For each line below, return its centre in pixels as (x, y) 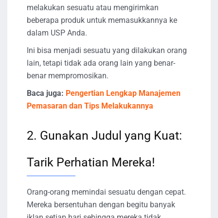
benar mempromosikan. (68, 76)
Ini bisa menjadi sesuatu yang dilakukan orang (107, 51)
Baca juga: (45, 93)
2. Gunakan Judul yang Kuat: (104, 136)
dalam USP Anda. (57, 33)
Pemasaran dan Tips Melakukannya (90, 106)
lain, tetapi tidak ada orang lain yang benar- (101, 63)
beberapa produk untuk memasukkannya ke (102, 20)
